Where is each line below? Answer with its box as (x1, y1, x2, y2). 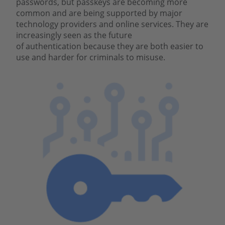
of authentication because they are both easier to (16, 40, 203, 52)
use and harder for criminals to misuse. (16, 51, 167, 63)
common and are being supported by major (16, 7, 182, 19)
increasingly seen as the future (16, 29, 132, 41)
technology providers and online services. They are (16, 18, 208, 30)
